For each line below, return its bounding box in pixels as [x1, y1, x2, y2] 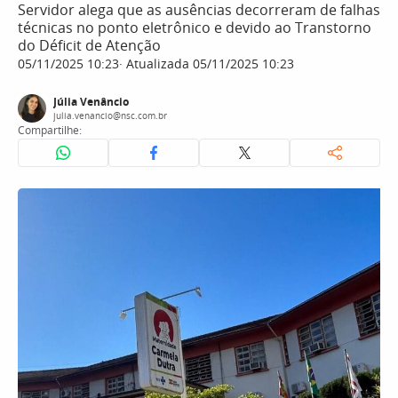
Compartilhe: [18, 123, 82, 138]
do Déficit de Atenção [18, 36, 161, 55]
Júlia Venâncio [53, 94, 129, 109]
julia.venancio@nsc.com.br [53, 109, 167, 122]
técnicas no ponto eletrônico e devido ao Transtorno [18, 18, 371, 37]
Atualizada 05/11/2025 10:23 [123, 55, 294, 72]
